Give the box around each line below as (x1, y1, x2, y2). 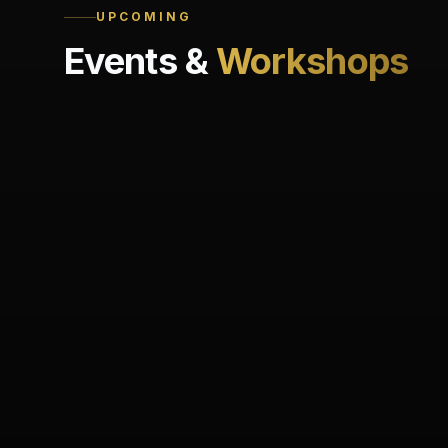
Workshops (215, 39, 408, 83)
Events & (64, 39, 208, 83)
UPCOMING (96, 9, 192, 24)
